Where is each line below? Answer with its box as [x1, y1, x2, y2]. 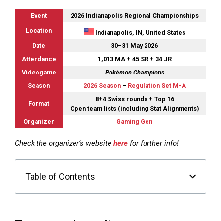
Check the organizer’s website [15, 138, 113, 147]
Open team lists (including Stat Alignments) [70, 104, 199, 112]
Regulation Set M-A [127, 81, 186, 89]
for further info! [128, 138, 179, 147]
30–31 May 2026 [111, 41, 158, 49]
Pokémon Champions [105, 68, 164, 76]
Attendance [21, 55, 56, 63]
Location [26, 26, 52, 34]
